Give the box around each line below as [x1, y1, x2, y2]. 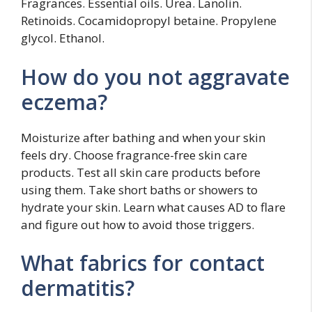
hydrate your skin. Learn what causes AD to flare [21, 198, 286, 215]
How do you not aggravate [21, 62, 290, 91]
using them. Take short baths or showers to [21, 181, 258, 198]
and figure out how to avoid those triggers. [21, 216, 254, 233]
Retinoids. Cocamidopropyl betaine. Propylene [21, 13, 276, 29]
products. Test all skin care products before [21, 164, 260, 180]
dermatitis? [21, 274, 134, 302]
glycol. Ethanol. [21, 30, 104, 46]
